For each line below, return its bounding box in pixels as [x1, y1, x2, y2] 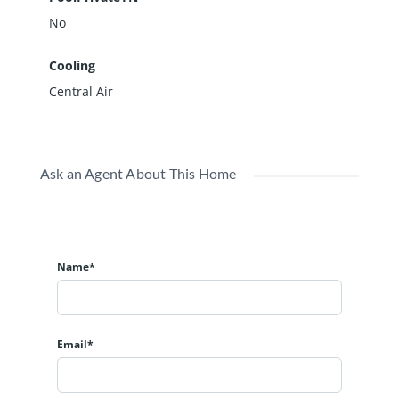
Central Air [48, 82, 113, 100]
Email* [57, 336, 94, 352]
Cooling [48, 56, 95, 74]
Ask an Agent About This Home [39, 164, 237, 182]
